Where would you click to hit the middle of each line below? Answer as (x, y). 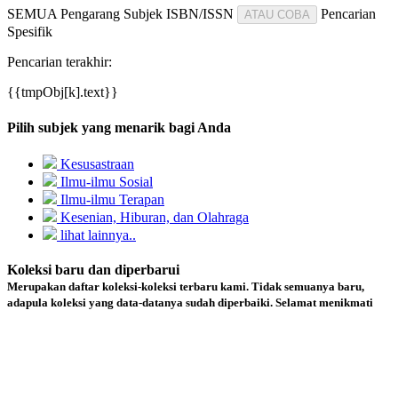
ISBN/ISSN (200, 14)
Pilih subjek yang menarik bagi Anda (119, 127)
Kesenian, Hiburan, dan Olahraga (153, 217)
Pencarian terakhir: (60, 62)
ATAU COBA (277, 15)
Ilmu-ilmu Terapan (111, 199)
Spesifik (30, 32)
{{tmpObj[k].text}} (63, 92)
